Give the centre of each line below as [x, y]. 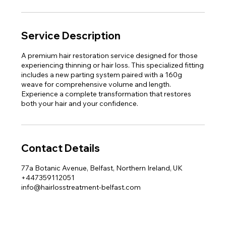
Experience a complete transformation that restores [106, 94]
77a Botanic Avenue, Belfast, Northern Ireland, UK [102, 168]
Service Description [71, 35]
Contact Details [61, 148]
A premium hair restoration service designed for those [110, 55]
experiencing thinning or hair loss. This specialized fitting [113, 65]
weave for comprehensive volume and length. [96, 84]
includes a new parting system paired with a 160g [102, 74]
